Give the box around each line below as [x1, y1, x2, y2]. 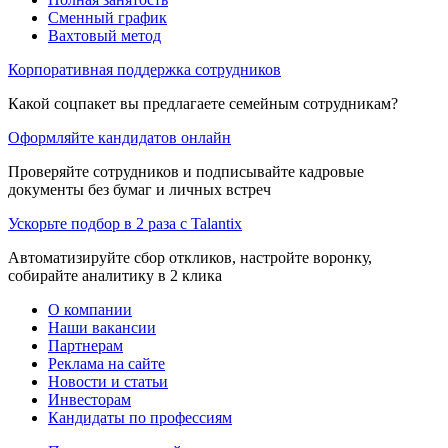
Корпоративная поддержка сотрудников [8, 60, 281, 78]
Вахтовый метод [48, 26, 161, 44]
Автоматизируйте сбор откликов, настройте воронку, [8, 248, 372, 266]
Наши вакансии [48, 318, 156, 336]
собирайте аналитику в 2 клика [8, 266, 222, 284]
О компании [48, 300, 132, 318]
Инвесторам [48, 390, 131, 408]
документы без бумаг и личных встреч [8, 180, 271, 198]
